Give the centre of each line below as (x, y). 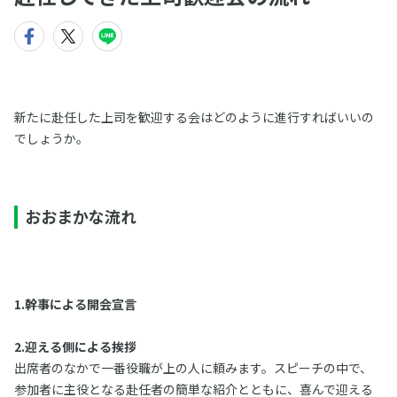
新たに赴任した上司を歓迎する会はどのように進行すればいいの (194, 117)
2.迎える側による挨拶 (75, 346)
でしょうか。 (51, 138)
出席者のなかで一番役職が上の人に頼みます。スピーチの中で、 (193, 368)
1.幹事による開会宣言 (75, 304)
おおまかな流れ (80, 216)
